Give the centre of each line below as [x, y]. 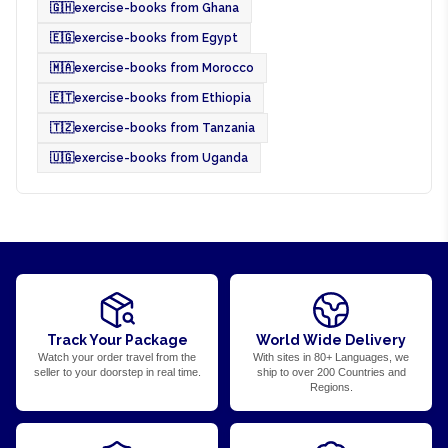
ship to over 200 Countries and [331, 372]
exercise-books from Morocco [164, 68]
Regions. [331, 387]
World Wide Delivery [331, 340]
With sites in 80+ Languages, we [331, 357]
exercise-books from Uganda [161, 158]
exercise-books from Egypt [156, 38]
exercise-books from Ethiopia [162, 98]
